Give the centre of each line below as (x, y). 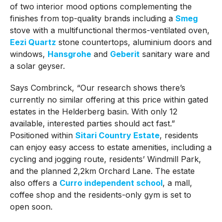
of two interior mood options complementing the (101, 6)
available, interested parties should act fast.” (92, 123)
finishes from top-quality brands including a (92, 18)
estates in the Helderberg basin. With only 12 (93, 111)
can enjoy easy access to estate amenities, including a (111, 147)
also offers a (34, 183)
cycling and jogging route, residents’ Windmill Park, (105, 159)
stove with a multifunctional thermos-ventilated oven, (110, 30)
